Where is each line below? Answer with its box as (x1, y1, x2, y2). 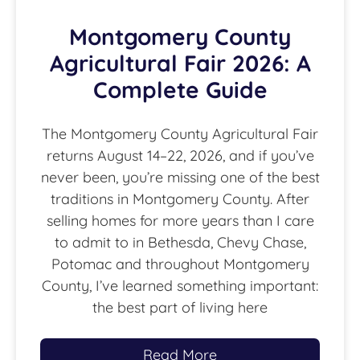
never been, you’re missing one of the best (40, 168, 320, 187)
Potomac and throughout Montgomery (51, 255, 309, 274)
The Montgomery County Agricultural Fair (42, 125, 318, 144)
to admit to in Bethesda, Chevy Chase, (54, 233, 306, 252)
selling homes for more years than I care (46, 211, 314, 231)
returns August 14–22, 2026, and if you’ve (46, 146, 314, 166)
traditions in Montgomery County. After (51, 190, 309, 209)
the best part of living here (92, 298, 268, 317)
